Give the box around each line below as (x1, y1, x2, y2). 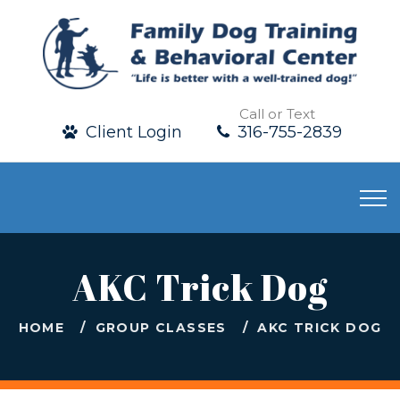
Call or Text (239, 105, 315, 122)
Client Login (80, 122, 182, 142)
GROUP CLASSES (95, 320, 227, 337)
